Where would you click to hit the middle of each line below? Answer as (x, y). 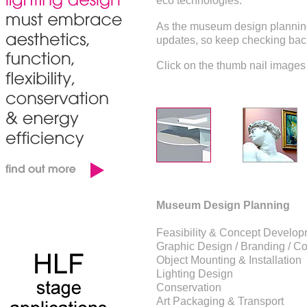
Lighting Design (195, 273)
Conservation (189, 287)
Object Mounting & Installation (229, 260)
